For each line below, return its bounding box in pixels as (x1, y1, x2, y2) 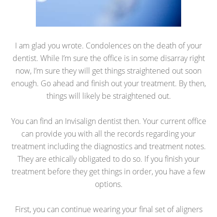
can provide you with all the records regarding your (21, 128, 196, 139)
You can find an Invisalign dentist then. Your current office (11, 116, 206, 126)
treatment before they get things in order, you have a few (12, 166, 205, 177)
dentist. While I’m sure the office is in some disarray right (12, 53, 205, 63)
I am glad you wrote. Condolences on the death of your (15, 40, 202, 51)
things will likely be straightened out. (46, 91, 171, 101)
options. (94, 179, 123, 189)
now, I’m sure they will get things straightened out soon (15, 65, 201, 76)
